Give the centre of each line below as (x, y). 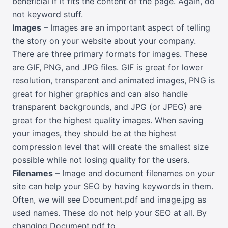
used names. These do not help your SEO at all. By (109, 213)
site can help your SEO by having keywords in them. (113, 187)
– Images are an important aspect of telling (126, 28)
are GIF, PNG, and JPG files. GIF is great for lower (108, 67)
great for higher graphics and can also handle (100, 94)
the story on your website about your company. (104, 41)
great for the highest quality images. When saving (108, 120)
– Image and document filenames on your (134, 173)
